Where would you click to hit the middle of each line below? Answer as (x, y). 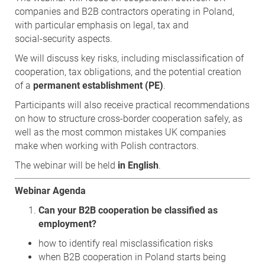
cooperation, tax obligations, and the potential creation (128, 72)
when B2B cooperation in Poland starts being (132, 257)
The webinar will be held (66, 165)
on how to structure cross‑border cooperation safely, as (129, 118)
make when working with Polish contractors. (107, 146)
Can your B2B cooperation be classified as (128, 210)
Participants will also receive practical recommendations (132, 105)
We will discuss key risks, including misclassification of (129, 58)
